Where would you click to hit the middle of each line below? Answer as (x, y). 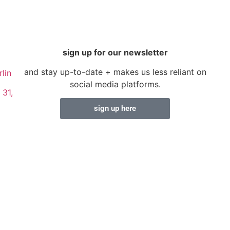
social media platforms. (115, 84)
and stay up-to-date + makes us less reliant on (115, 72)
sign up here (115, 108)
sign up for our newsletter (115, 52)
